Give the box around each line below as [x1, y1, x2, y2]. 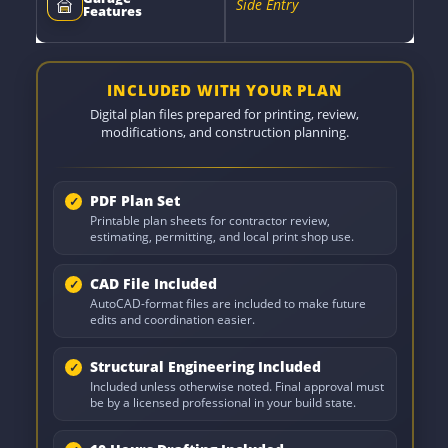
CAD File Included [90, 274, 218, 294]
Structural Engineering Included [90, 357, 322, 377]
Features [82, 2, 142, 20]
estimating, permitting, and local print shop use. [90, 228, 355, 245]
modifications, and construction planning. [100, 123, 349, 141]
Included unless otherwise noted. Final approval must [90, 378, 385, 395]
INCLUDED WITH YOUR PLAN [107, 79, 343, 100]
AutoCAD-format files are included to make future [90, 295, 367, 312]
